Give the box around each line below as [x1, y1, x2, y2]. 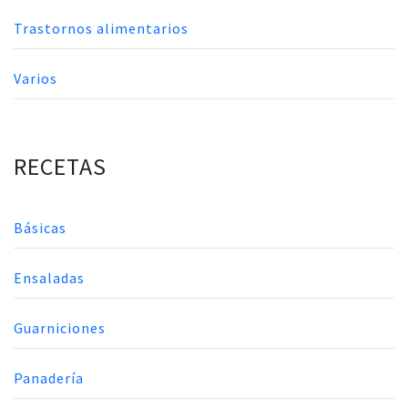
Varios [14, 69, 57, 88]
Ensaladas [14, 269, 85, 288]
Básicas [14, 219, 66, 238]
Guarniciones [14, 319, 106, 338]
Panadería [14, 369, 84, 388]
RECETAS [14, 151, 107, 182]
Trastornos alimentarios [14, 19, 189, 38]
